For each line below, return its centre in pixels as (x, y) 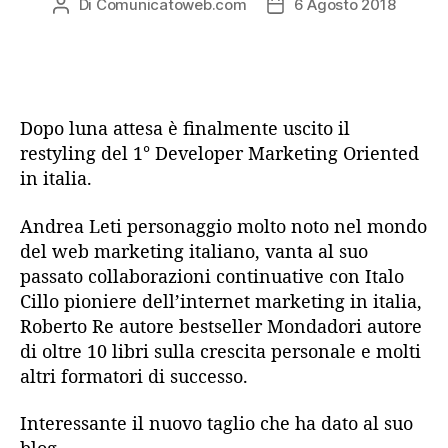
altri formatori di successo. (134, 375)
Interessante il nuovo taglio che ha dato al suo (216, 423)
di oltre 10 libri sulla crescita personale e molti (220, 350)
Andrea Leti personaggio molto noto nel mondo (223, 225)
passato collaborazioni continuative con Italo (212, 275)
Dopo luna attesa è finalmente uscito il (185, 128)
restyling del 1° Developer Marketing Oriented (219, 153)
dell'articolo (316, 28)
